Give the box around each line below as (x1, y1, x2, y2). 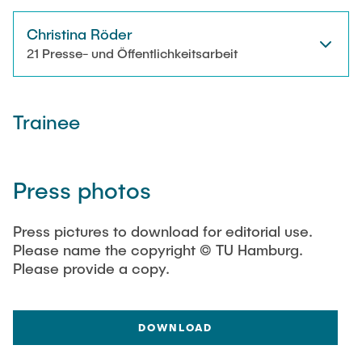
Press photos (13, 176, 151, 204)
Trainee (13, 110, 80, 133)
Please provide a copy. (13, 259, 170, 277)
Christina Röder (27, 25, 132, 43)
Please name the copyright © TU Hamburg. (13, 241, 303, 259)
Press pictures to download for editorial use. (13, 222, 313, 240)
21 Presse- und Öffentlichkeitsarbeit (27, 45, 238, 61)
